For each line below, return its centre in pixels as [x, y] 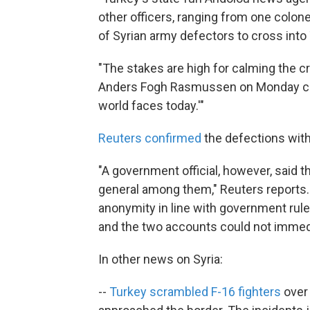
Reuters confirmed [150, 138]
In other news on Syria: [161, 259]
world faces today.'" [151, 105]
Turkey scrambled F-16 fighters [195, 291]
